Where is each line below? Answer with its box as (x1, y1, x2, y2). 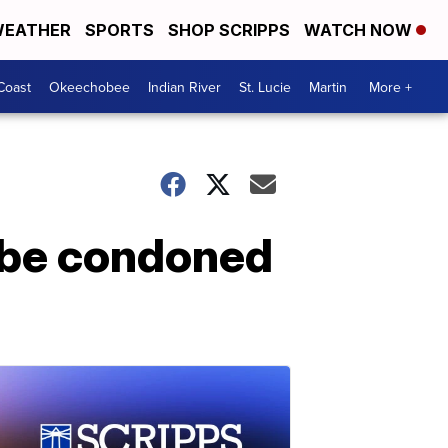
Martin (309, 76, 347, 97)
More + (369, 76, 412, 97)
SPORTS (85, 20, 154, 40)
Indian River (148, 76, 221, 97)
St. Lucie (239, 76, 291, 97)
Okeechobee (49, 76, 130, 97)
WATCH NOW (304, 20, 416, 40)
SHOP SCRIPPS (168, 20, 290, 40)
